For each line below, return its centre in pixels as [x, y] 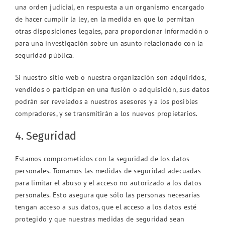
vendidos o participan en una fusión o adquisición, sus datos [113, 89]
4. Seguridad [46, 136]
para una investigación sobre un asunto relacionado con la [109, 43]
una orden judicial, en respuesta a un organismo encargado [110, 7]
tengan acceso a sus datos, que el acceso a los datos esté [106, 207]
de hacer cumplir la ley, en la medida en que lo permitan [105, 19]
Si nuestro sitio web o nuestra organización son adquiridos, [110, 77]
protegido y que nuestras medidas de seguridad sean [100, 219]
